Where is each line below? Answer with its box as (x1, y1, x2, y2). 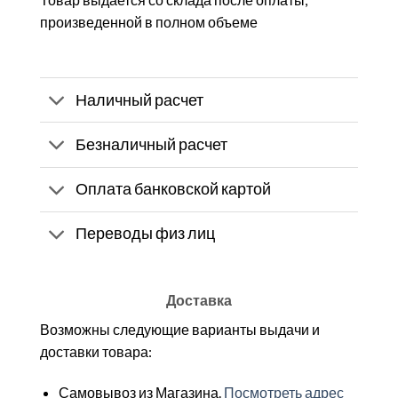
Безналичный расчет (76, 135, 228, 155)
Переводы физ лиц (76, 224, 216, 243)
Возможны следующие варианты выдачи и (40, 320, 320, 338)
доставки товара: (40, 342, 152, 360)
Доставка (166, 291, 232, 308)
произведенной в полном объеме (40, 12, 258, 30)
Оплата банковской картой (76, 179, 272, 199)
